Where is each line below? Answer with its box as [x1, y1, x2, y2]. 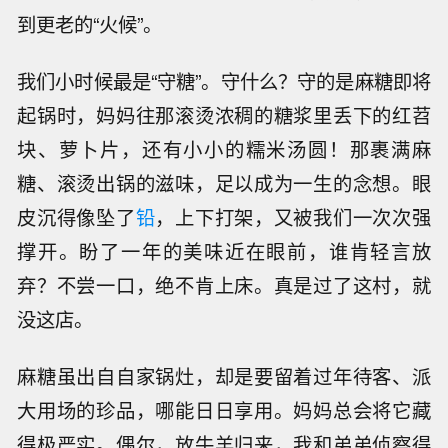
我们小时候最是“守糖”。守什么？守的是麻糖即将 [17, 67, 431, 96]
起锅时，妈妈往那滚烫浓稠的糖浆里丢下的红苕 [17, 101, 431, 130]
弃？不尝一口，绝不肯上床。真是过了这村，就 [17, 271, 431, 300]
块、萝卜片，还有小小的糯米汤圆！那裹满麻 [17, 135, 431, 164]
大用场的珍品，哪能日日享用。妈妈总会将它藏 [17, 395, 431, 424]
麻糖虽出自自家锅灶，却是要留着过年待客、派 [17, 361, 431, 390]
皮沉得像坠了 [17, 203, 136, 232]
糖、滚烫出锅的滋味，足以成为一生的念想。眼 [17, 169, 431, 198]
